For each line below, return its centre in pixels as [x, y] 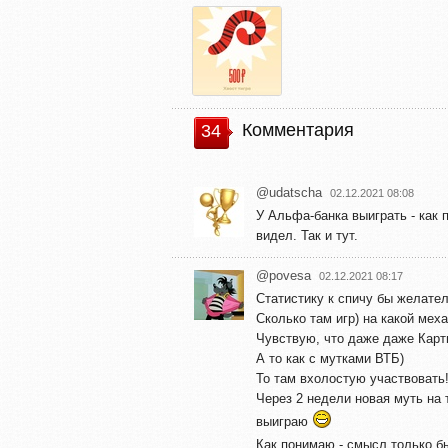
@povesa [283, 275]
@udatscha [289, 192]
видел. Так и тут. [307, 235]
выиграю [284, 421]
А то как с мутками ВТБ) [330, 358]
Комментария [298, 129]
